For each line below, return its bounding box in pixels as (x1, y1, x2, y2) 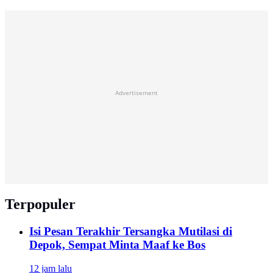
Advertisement (115, 88, 158, 97)
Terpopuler (5, 196, 76, 213)
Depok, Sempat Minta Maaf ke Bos (29, 238, 205, 252)
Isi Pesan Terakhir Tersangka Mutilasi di (29, 225, 232, 238)
